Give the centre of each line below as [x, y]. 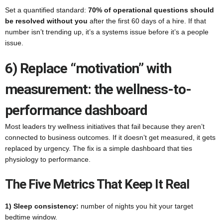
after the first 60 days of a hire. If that [147, 21]
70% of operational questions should [151, 10]
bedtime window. [31, 217]
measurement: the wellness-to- [98, 89]
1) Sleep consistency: [42, 206]
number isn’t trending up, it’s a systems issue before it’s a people [107, 32]
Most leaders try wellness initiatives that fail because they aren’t [105, 126]
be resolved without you [46, 21]
